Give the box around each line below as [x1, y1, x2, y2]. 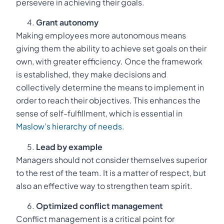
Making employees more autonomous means [16, 30, 186, 41]
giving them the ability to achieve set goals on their [16, 43, 206, 54]
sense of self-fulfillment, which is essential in [16, 108, 182, 119]
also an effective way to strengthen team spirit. [16, 180, 192, 191]
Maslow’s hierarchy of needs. [16, 121, 124, 132]
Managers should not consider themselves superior [16, 154, 207, 165]
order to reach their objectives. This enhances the [16, 95, 200, 106]
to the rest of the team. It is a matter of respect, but [16, 167, 206, 178]
